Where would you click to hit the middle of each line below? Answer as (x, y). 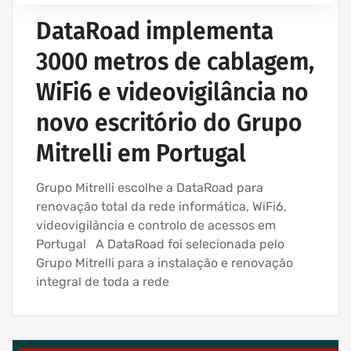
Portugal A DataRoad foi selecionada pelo (160, 244)
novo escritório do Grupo (169, 123)
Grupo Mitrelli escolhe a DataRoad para (150, 187)
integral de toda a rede (103, 281)
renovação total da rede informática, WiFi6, (161, 206)
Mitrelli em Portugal (141, 153)
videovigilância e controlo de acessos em (156, 225)
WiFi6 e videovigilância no (172, 92)
